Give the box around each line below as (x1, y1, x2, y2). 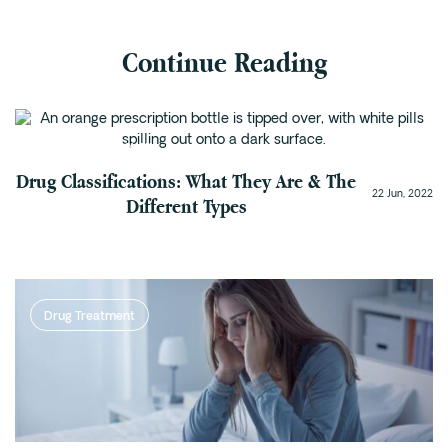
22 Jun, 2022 (372, 188, 433, 200)
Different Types (125, 194, 247, 219)
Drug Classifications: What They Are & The (16, 169, 356, 194)
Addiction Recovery (44, 141, 157, 154)
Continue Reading (121, 45, 327, 81)
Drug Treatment (44, 311, 135, 324)
